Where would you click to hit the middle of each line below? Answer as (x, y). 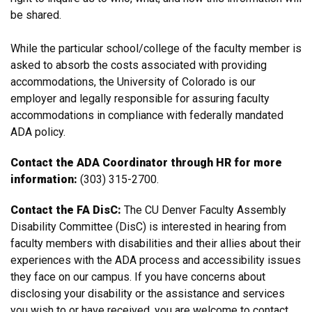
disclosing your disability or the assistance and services (148, 294)
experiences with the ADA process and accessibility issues (156, 260)
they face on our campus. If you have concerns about (138, 277)
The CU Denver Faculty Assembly (204, 210)
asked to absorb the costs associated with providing (139, 65)
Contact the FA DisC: (66, 210)
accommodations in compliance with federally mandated (147, 115)
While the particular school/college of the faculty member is (156, 48)
